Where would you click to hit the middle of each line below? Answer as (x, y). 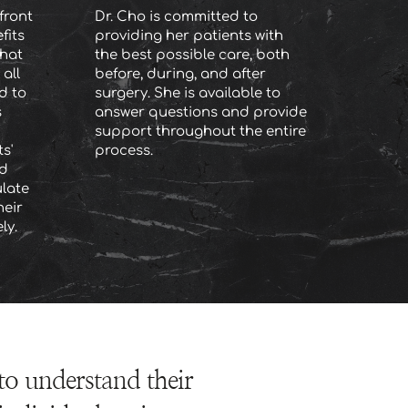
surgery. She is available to (187, 93)
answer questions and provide (200, 112)
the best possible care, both (192, 55)
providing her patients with (189, 36)
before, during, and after (180, 74)
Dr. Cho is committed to (176, 16)
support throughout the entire (200, 131)
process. (123, 150)
